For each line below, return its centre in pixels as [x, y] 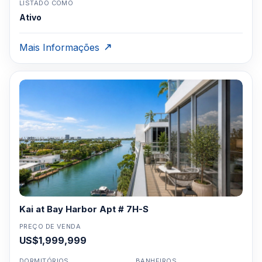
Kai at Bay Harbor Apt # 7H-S [84, 209]
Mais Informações [59, 47]
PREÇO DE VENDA [50, 226]
